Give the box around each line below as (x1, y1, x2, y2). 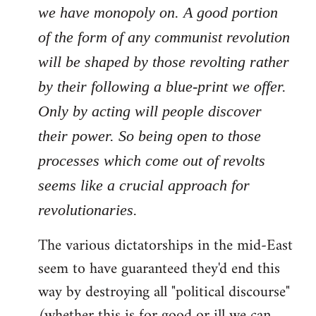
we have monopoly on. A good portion (38, 4, 278, 21)
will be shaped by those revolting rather (38, 53, 289, 71)
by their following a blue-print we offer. (38, 78, 286, 95)
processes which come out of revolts (38, 152, 265, 169)
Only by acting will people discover (38, 102, 262, 120)
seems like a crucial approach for (38, 176, 250, 194)
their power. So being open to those (38, 127, 261, 145)
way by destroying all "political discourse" (38, 279, 290, 306)
